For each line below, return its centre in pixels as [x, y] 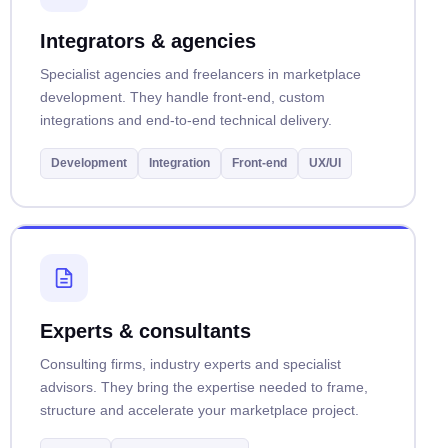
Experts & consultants [145, 330]
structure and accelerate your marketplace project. [199, 409]
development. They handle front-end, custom [182, 96]
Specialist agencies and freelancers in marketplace [200, 73]
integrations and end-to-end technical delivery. [185, 119]
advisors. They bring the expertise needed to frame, [203, 386]
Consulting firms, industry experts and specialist [190, 363]
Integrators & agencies [147, 40]
